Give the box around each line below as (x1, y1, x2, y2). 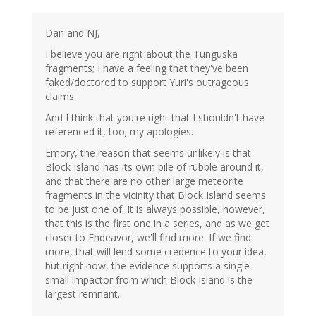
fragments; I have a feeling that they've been (45, 61, 248, 75)
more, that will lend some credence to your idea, (45, 245, 267, 259)
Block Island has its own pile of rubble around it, (45, 160, 264, 174)
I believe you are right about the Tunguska (45, 47, 238, 61)
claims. (45, 90, 76, 104)
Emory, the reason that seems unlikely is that (45, 146, 251, 160)
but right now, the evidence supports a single (45, 259, 250, 273)
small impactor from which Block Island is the (45, 273, 253, 287)
